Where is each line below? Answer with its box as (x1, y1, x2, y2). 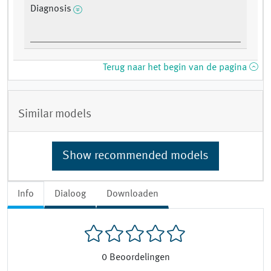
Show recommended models (62, 149, 209, 162)
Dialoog (54, 189, 86, 199)
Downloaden (106, 189, 158, 199)
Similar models (18, 108, 91, 120)
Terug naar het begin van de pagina (103, 63, 249, 73)
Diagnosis (30, 4, 71, 15)
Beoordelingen (109, 253, 170, 263)
